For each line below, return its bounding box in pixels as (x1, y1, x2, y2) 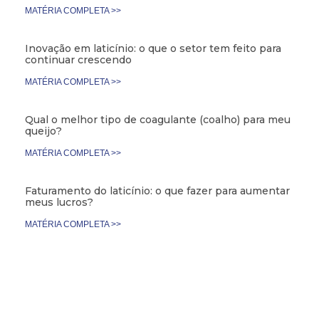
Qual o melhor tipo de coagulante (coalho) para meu (25, 113, 291, 126)
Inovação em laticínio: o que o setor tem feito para (25, 41, 281, 55)
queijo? (25, 124, 62, 137)
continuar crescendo (25, 53, 132, 66)
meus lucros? (25, 195, 93, 209)
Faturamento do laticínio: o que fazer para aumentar (25, 184, 290, 197)
